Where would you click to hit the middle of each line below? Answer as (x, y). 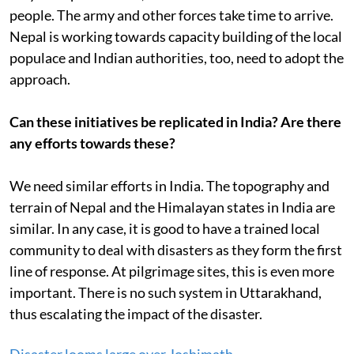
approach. (40, 79)
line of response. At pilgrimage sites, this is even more (172, 271)
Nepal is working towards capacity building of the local (176, 36)
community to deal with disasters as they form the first (176, 250)
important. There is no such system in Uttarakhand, (166, 292)
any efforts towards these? (92, 143)
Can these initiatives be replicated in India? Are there (175, 122)
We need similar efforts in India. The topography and (169, 186)
